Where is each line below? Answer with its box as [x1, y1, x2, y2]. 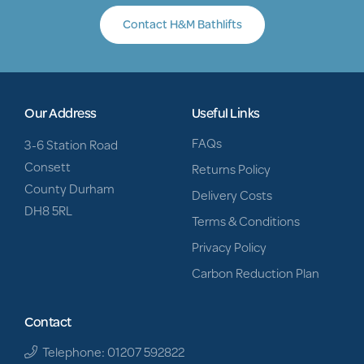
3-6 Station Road [24, 134, 118, 154]
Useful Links [191, 102, 260, 123]
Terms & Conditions [191, 210, 300, 230]
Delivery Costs [191, 184, 272, 204]
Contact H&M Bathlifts [122, 15, 242, 32]
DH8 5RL [24, 200, 72, 219]
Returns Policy [191, 158, 271, 178]
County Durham [24, 178, 115, 197]
